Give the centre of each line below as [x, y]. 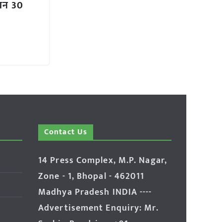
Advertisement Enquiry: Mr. [98, 208]
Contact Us [66, 132]
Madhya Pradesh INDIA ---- [95, 193]
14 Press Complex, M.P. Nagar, [103, 161]
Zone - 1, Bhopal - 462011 [91, 177]
